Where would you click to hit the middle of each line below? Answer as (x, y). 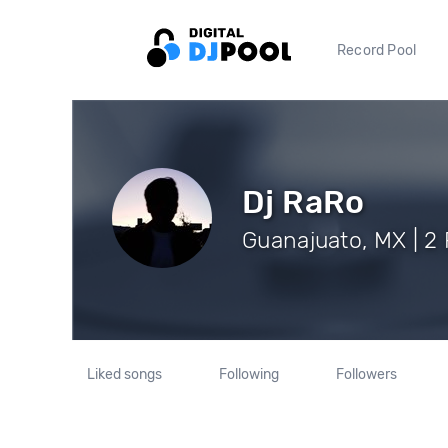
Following (248, 374)
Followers (366, 374)
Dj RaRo (303, 201)
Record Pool (377, 50)
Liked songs (125, 374)
